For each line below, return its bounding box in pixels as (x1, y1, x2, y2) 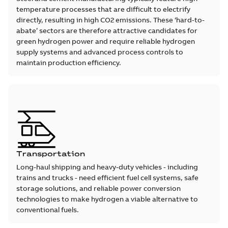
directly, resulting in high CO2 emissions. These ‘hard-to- (16, 15, 205, 25)
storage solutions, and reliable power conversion (16, 184, 181, 193)
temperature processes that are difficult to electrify (16, 5, 190, 14)
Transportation (16, 149, 85, 159)
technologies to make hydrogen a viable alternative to (16, 194, 198, 204)
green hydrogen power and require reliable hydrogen (16, 37, 195, 46)
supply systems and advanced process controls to (16, 47, 183, 57)
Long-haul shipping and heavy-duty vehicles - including (16, 162, 198, 172)
